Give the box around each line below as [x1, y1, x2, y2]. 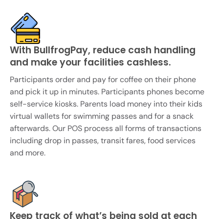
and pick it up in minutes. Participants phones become [10, 87, 204, 97]
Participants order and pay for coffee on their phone [10, 74, 196, 85]
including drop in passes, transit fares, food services [10, 135, 196, 146]
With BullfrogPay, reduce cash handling [10, 44, 196, 57]
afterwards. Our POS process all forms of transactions [10, 123, 201, 134]
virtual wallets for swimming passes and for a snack [10, 111, 194, 122]
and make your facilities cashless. [10, 56, 171, 69]
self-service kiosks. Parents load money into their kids [10, 99, 202, 109]
